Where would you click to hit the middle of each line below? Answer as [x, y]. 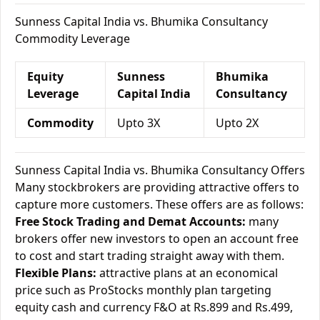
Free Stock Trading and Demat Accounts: [130, 221]
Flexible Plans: [56, 273]
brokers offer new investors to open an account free [157, 239]
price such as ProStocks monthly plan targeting [143, 290]
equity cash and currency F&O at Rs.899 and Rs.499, [154, 307]
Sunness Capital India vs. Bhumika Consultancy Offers [160, 170]
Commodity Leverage [72, 39]
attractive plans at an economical [187, 273]
